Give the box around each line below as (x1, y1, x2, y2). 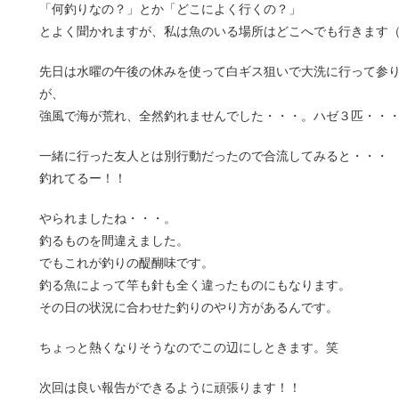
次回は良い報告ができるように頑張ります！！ (39, 380, 301, 395)
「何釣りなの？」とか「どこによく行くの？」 (39, 2, 301, 16)
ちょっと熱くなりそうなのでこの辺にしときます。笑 (39, 340, 338, 354)
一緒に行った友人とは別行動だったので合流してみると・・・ (39, 149, 388, 163)
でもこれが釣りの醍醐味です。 (39, 256, 214, 270)
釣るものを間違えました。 (39, 233, 189, 248)
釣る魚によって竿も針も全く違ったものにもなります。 (39, 278, 351, 292)
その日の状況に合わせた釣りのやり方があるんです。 (39, 300, 338, 314)
